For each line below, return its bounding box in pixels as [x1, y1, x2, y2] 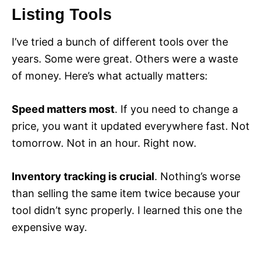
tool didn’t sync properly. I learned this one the [12, 204, 242, 217]
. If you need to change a [115, 103, 238, 116]
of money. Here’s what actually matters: [12, 70, 208, 82]
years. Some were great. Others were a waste [12, 53, 238, 65]
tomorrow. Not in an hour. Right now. [12, 137, 196, 150]
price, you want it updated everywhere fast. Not [12, 120, 250, 133]
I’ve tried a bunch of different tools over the [12, 36, 228, 49]
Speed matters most [12, 103, 115, 116]
